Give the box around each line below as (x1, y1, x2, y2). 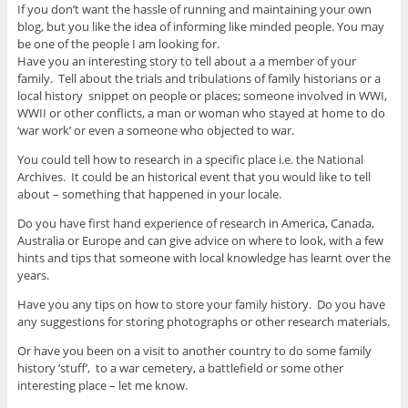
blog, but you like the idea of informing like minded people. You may (16, 18, 384, 36)
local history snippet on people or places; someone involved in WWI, (16, 87, 387, 105)
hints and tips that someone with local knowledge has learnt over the (16, 250, 391, 267)
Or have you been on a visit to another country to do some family (16, 342, 372, 360)
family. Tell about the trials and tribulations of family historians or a (16, 70, 381, 87)
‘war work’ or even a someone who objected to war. (16, 122, 294, 139)
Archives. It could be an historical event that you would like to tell (16, 168, 371, 186)
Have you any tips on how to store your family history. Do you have (16, 296, 385, 313)
